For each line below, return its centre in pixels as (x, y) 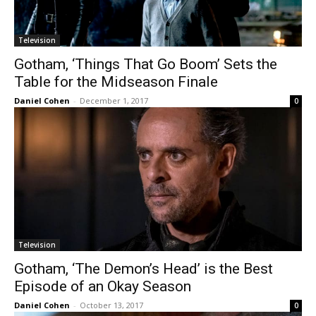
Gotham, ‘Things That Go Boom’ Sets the (146, 64)
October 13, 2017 (111, 305)
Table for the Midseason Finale (116, 82)
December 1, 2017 (114, 101)
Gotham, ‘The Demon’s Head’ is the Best (144, 269)
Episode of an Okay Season (103, 286)
